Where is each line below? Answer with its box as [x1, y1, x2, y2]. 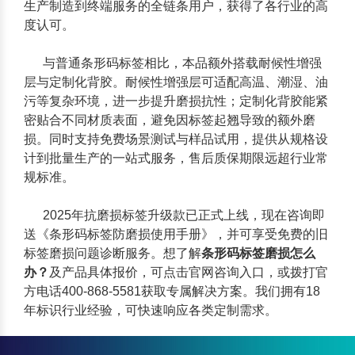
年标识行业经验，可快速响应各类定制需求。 [24, 303, 277, 317]
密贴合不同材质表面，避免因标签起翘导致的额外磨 [24, 113, 315, 127]
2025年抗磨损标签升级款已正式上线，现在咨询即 [24, 208, 325, 222]
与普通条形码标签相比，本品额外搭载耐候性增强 [24, 56, 322, 70]
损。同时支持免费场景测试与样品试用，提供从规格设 [24, 132, 328, 146]
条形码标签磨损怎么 [201, 246, 315, 260]
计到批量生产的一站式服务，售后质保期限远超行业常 [24, 151, 328, 165]
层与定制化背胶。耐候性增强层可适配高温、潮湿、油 [24, 75, 328, 89]
